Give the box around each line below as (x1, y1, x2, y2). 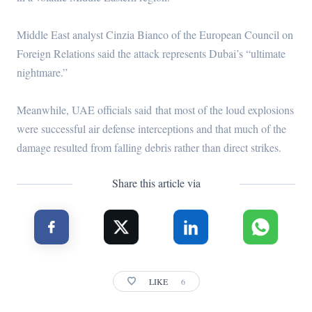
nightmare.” (16, 65, 71, 80)
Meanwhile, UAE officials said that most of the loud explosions (16, 102, 294, 118)
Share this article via (111, 175, 201, 191)
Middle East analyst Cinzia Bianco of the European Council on (16, 27, 293, 42)
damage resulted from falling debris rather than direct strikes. (16, 140, 281, 155)
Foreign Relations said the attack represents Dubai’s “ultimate (16, 46, 286, 61)
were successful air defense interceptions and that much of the (16, 121, 286, 136)
